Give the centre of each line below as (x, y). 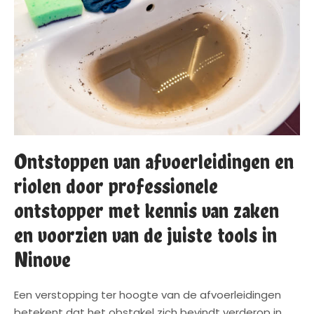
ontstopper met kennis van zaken (146, 211)
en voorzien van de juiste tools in (145, 235)
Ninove (42, 260)
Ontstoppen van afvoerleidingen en (154, 162)
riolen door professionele (116, 186)
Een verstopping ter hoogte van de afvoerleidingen (148, 295)
